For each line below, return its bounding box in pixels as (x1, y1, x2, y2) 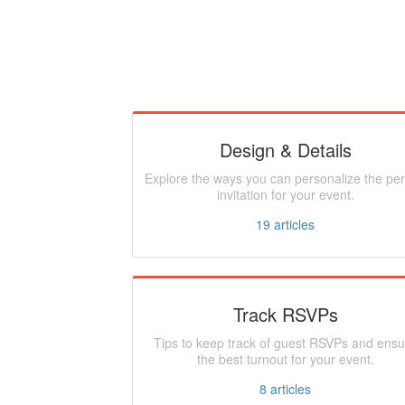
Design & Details (219, 137, 352, 163)
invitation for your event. (216, 185, 354, 203)
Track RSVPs (232, 301, 338, 327)
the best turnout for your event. (196, 350, 374, 368)
